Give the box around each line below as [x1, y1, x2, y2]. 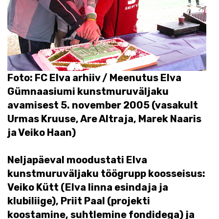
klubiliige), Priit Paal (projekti [7, 195, 150, 207]
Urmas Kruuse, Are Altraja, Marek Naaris [7, 113, 201, 125]
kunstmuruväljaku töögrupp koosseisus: [7, 168, 205, 179]
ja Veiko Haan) [7, 127, 76, 138]
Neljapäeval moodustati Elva [7, 154, 147, 166]
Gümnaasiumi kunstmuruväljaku [7, 86, 169, 97]
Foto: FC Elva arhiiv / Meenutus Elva [7, 72, 181, 84]
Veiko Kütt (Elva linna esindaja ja [7, 181, 168, 193]
